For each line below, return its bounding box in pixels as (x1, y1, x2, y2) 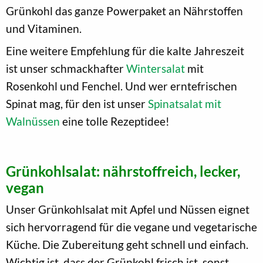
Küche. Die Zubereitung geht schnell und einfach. (6, 237, 248, 251)
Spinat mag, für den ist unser (6, 96, 148, 110)
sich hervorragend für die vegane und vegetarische (6, 220, 257, 234)
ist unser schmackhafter (6, 61, 126, 75)
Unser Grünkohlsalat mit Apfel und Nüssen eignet (6, 202, 249, 216)
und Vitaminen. (6, 21, 82, 35)
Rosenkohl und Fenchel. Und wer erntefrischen (6, 79, 237, 93)
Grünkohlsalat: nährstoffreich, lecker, (6, 162, 240, 180)
